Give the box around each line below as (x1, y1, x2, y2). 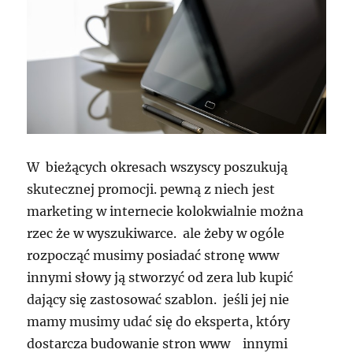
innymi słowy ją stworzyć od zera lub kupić (27, 269, 294, 286)
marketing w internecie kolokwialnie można (27, 203, 304, 220)
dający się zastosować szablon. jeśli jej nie (27, 292, 290, 308)
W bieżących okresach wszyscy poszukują (27, 159, 288, 176)
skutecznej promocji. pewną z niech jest (27, 181, 276, 198)
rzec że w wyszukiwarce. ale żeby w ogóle (27, 225, 285, 242)
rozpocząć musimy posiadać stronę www (27, 247, 280, 264)
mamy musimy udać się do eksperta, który (27, 314, 291, 330)
